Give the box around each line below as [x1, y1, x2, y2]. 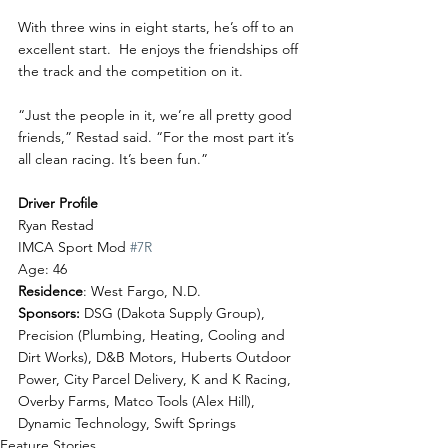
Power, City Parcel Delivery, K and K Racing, [18, 369, 295, 388]
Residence [18, 281, 83, 300]
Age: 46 [18, 259, 67, 278]
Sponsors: [18, 303, 80, 322]
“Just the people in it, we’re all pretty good [18, 105, 296, 124]
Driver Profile [18, 193, 98, 212]
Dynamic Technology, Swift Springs [18, 413, 236, 432]
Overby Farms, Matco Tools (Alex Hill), [18, 391, 259, 410]
